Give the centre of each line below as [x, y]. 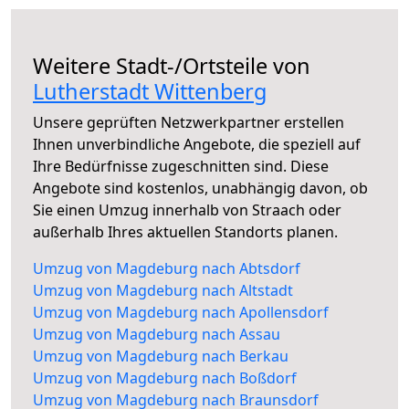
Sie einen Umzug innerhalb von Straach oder [187, 210]
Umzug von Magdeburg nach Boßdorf [165, 378]
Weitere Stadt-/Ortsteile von [172, 65]
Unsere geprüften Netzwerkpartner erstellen [189, 122]
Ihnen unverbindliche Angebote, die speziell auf [197, 144]
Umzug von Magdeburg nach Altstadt [163, 290]
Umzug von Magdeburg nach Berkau [161, 356]
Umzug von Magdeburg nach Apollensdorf [181, 312]
